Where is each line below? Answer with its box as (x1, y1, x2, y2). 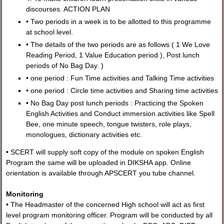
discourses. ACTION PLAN (26, 5, 110, 13)
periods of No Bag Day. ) (26, 61, 104, 70)
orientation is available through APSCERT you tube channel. (6, 169, 196, 177)
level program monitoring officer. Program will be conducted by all (6, 211, 213, 219)
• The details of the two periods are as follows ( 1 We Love (26, 40, 210, 49)
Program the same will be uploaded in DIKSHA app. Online (6, 158, 191, 167)
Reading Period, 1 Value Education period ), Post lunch (26, 51, 200, 59)
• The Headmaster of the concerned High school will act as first (6, 200, 205, 209)
